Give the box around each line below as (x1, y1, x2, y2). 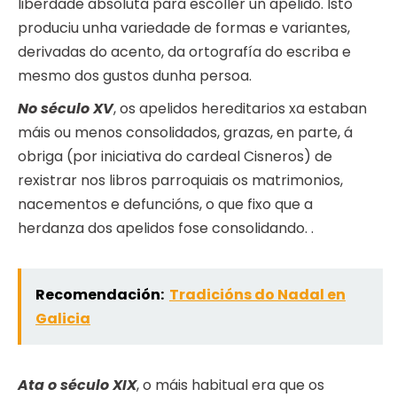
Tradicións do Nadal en (169, 284, 346, 306)
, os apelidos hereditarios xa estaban (113, 98, 367, 120)
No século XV (18, 98, 113, 120)
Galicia (35, 308, 90, 330)
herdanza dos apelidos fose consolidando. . (18, 218, 314, 239)
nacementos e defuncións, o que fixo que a (18, 194, 313, 215)
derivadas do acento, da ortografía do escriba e (18, 42, 351, 63)
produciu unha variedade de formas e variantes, (18, 18, 350, 39)
